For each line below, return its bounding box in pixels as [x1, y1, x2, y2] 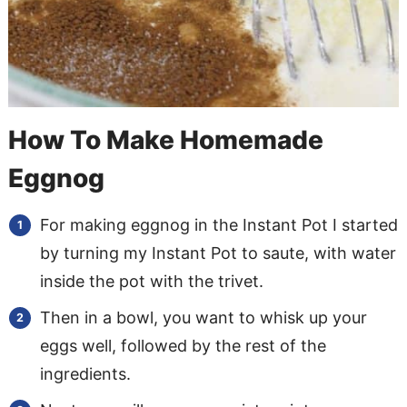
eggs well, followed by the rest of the [39, 335, 326, 355]
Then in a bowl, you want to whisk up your [39, 307, 367, 327]
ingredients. [39, 363, 131, 383]
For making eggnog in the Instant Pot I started [39, 214, 398, 234]
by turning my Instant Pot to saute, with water [39, 243, 396, 263]
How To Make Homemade [7, 124, 323, 155]
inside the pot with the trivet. [39, 271, 263, 291]
